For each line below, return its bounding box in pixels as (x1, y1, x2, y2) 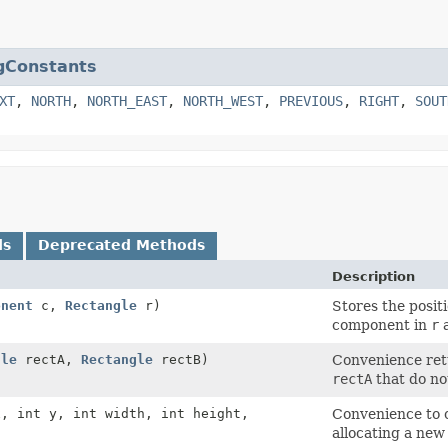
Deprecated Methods (38, 236, 205, 253)
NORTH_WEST (183, 92, 263, 109)
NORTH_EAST (87, 92, 167, 109)
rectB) (153, 351, 209, 367)
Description (332, 268, 415, 284)
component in (332, 316, 431, 333)
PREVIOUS (279, 92, 343, 109)
